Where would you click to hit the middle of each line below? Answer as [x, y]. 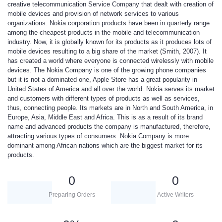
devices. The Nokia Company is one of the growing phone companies [107, 70]
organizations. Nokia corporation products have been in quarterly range [109, 23]
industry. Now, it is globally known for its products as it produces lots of [110, 42]
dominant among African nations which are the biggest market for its [105, 145]
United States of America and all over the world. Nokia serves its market [111, 89]
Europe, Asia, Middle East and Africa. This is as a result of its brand [105, 117]
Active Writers [175, 195]
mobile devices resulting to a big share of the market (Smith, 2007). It [107, 51]
